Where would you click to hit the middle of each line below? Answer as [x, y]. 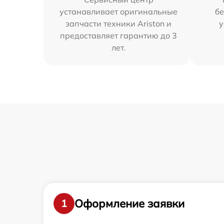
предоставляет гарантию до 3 [119, 35]
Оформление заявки [129, 203]
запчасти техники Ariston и [119, 23]
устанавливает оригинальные [119, 11]
